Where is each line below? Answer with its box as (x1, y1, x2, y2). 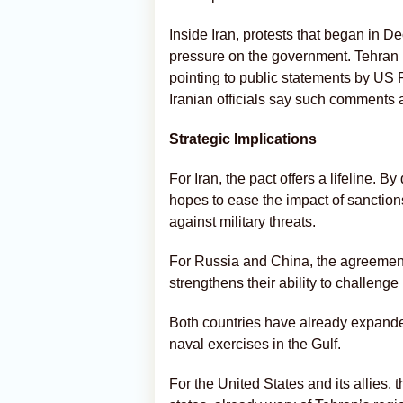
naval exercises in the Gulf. (169, 336, 341, 352)
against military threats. (169, 214, 316, 229)
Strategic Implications (169, 131, 317, 147)
